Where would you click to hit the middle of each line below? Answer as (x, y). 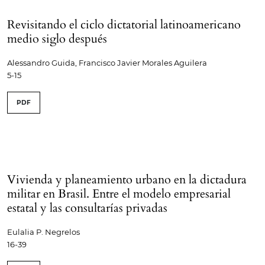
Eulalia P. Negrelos (43, 232)
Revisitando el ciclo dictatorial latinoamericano (124, 25)
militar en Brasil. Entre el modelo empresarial (119, 194)
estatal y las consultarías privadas (87, 208)
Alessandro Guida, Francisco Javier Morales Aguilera (107, 63)
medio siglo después (57, 39)
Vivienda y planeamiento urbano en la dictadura (127, 180)
